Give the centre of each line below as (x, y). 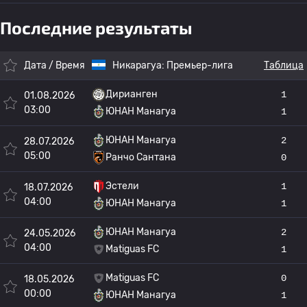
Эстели (122, 186)
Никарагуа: (139, 65)
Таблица (284, 65)
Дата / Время (54, 65)
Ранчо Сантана (141, 157)
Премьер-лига (200, 65)
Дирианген (132, 94)
